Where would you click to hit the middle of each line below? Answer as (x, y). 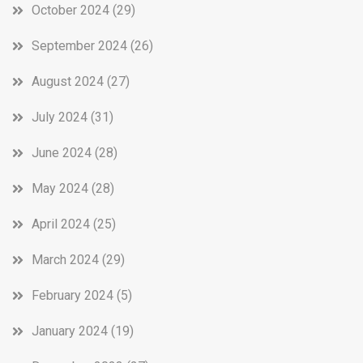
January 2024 (70, 331)
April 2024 (61, 224)
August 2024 (68, 81)
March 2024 (65, 259)
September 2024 (79, 45)
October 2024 (70, 10)
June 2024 (62, 152)
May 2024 (60, 188)
